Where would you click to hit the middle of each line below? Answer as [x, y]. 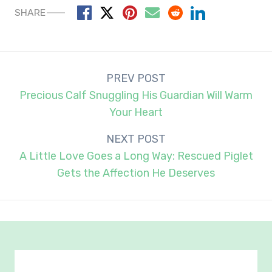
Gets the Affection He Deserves [136, 173]
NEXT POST [136, 139]
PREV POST [136, 79]
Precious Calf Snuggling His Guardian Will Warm [136, 96]
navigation [36, 95]
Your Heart [136, 113]
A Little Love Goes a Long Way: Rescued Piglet [136, 156]
